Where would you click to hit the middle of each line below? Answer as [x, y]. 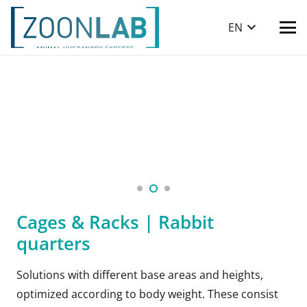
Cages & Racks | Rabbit [115, 222]
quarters [53, 243]
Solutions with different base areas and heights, [140, 274]
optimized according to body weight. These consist [147, 294]
